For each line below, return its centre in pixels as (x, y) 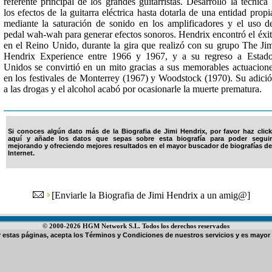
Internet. (21, 153)
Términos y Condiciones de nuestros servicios (159, 235)
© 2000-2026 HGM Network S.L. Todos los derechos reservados (136, 226)
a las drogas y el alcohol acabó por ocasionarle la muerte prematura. (132, 89)
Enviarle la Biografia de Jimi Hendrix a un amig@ (151, 195)
